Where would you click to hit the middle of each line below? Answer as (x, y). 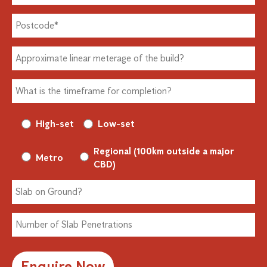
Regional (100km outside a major (164, 151)
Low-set (116, 123)
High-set (55, 123)
